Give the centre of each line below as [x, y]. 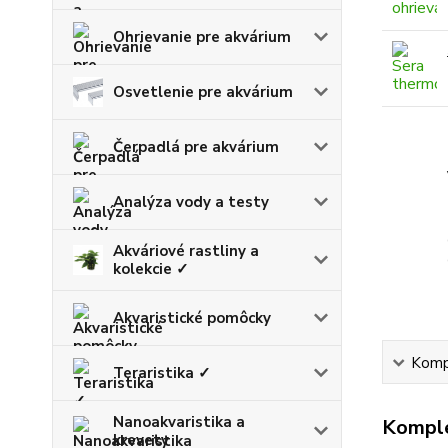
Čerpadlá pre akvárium [196, 147]
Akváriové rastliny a [186, 251]
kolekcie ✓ [151, 269]
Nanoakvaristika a [179, 422]
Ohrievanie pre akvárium [202, 37]
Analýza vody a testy [191, 202]
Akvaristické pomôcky [192, 318]
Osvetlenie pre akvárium [203, 92]
